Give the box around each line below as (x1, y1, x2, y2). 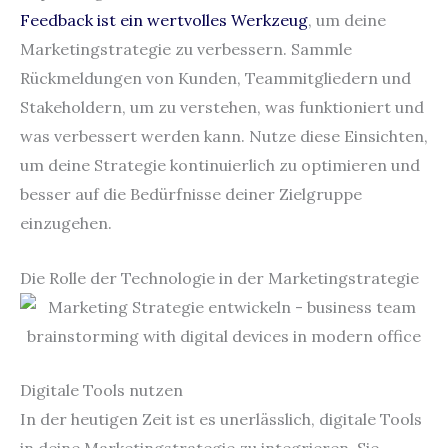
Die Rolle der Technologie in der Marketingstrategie (20, 267, 419, 288)
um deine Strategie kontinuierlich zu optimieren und (20, 155, 420, 176)
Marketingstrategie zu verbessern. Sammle (20, 39, 352, 60)
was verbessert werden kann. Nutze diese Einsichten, (20, 126, 428, 147)
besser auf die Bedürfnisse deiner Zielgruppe (20, 184, 362, 205)
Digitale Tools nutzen (20, 380, 183, 401)
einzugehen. (20, 213, 112, 234)
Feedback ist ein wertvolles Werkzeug (20, 10, 308, 31)
